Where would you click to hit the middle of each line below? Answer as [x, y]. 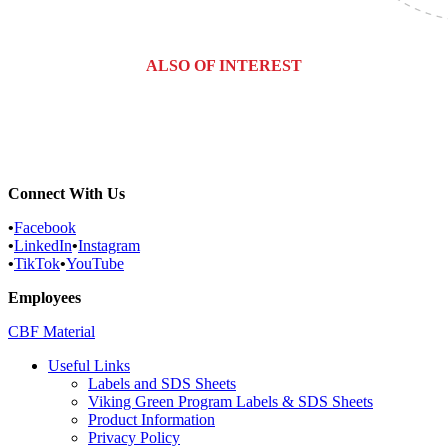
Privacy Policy [134, 437]
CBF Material [51, 331]
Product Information [151, 419]
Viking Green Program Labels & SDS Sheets [230, 401]
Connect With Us [66, 193]
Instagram [109, 245]
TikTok [37, 263]
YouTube [95, 263]
